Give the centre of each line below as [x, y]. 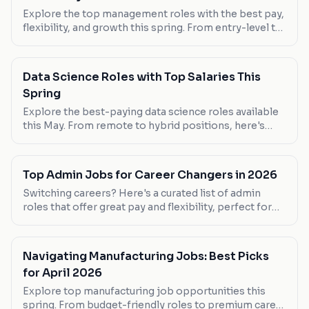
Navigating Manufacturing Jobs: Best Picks [146, 257]
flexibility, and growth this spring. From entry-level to [152, 28]
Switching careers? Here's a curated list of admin [142, 193]
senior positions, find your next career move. [132, 42]
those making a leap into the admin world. [124, 221]
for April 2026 [62, 273]
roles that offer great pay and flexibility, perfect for [147, 207]
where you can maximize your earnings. [118, 140]
